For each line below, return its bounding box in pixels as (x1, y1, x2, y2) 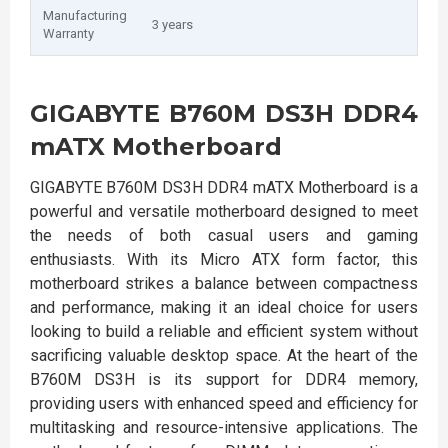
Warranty (43, 26, 94, 41)
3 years (152, 17, 193, 32)
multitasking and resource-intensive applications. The (30, 418, 418, 437)
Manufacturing (43, 8, 127, 23)
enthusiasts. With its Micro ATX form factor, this (30, 250, 418, 269)
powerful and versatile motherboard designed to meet (30, 202, 418, 221)
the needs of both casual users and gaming (30, 226, 418, 245)
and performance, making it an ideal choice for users (30, 298, 418, 317)
